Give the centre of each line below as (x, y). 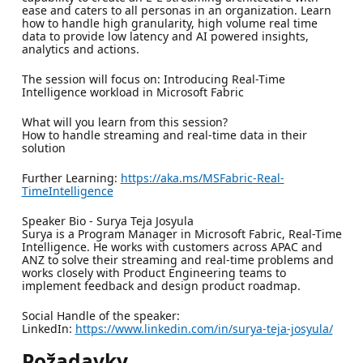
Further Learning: (71, 177)
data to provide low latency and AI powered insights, (165, 36)
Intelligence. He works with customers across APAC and (172, 246)
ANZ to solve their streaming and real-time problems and (177, 259)
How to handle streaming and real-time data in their (164, 135)
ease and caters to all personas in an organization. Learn (176, 10)
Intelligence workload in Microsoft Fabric (132, 92)
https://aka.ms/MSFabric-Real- (202, 177)
